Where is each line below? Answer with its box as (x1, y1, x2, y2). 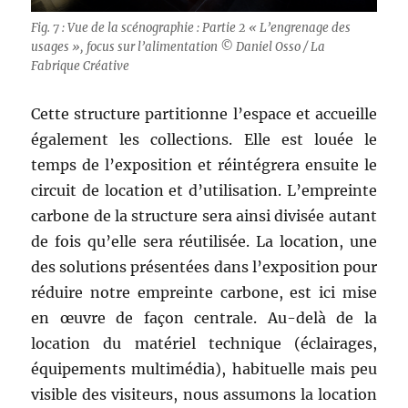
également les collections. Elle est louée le (31, 130, 377, 149)
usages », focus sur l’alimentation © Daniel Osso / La (31, 39, 326, 56)
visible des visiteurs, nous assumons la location (31, 385, 377, 404)
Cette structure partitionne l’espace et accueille (31, 105, 377, 124)
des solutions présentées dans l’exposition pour (31, 258, 377, 277)
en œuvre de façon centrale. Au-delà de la (31, 309, 377, 328)
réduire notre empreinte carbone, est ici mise (31, 283, 377, 302)
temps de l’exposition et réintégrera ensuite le (31, 156, 377, 175)
